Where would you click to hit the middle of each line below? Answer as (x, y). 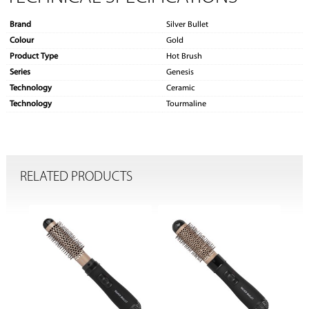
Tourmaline (186, 104)
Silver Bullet (187, 25)
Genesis (180, 73)
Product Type (33, 57)
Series (20, 73)
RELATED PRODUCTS (76, 177)
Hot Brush (184, 57)
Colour (21, 41)
